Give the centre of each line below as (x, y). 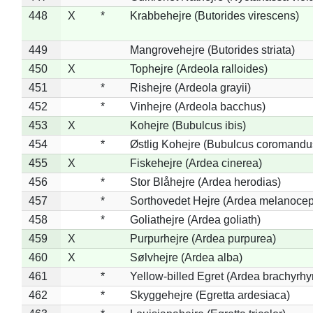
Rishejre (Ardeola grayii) (190, 87)
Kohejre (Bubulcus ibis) (188, 125)
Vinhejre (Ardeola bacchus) (197, 106)
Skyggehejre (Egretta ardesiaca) (210, 295)
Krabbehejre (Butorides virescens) (214, 15)
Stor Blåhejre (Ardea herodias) (205, 182)
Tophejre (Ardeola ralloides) (198, 68)
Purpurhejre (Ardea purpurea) (203, 238)
